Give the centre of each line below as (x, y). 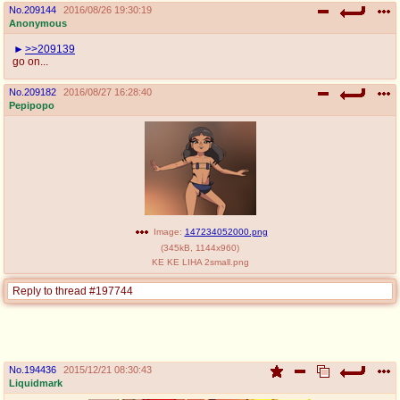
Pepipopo (32, 105)
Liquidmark (36, 383)
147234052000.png (226, 231)
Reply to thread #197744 (73, 291)
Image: (167, 231)
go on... (30, 61)
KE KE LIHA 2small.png (200, 262)
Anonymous (38, 23)
